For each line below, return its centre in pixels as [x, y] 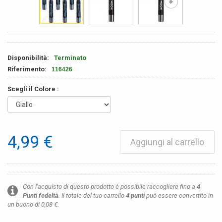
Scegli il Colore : [34, 89]
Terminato [70, 58]
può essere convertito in [179, 195]
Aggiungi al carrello [167, 142]
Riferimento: [27, 69]
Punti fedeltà [41, 195]
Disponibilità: [28, 58]
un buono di [24, 204]
